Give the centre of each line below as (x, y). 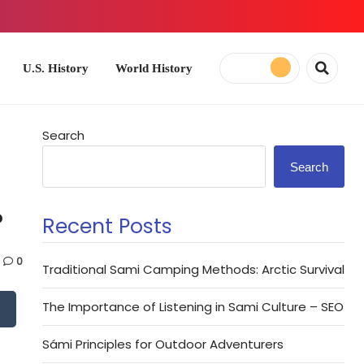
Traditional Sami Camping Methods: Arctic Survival (193, 269)
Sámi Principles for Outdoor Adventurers (163, 344)
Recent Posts (107, 226)
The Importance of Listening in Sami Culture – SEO (193, 307)
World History (74, 62)
